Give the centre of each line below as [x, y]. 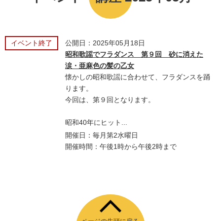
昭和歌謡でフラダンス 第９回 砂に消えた [134, 54]
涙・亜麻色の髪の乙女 [100, 66]
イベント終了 [32, 43]
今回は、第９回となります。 [110, 100]
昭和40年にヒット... [96, 122]
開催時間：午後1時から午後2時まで [121, 147]
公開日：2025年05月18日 [105, 43]
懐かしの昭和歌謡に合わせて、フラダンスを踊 [138, 77]
